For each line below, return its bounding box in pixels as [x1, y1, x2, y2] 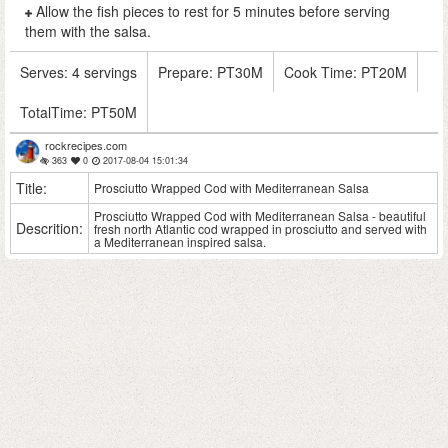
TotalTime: [20, 102, 91, 122]
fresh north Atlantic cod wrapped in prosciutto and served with [94, 220, 427, 237]
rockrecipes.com [45, 137, 127, 153]
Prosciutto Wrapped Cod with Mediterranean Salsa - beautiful [94, 207, 426, 224]
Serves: [20, 62, 72, 82]
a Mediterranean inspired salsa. [94, 233, 266, 250]
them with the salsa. [25, 21, 151, 41]
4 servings [72, 62, 137, 82]
